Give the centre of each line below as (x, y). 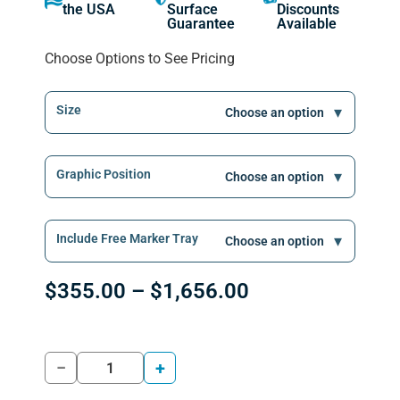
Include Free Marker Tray (127, 238)
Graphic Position (104, 174)
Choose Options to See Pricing (140, 59)
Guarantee (200, 24)
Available (306, 24)
